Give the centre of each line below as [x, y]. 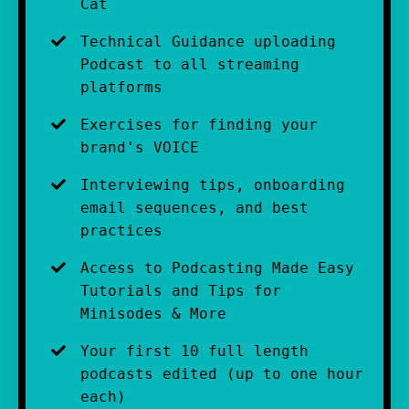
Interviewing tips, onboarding [213, 185]
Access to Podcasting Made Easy [217, 268]
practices [126, 231]
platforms [121, 88]
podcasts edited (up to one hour [222, 374]
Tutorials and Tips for [181, 291]
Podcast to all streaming [190, 65]
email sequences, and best [194, 208]
